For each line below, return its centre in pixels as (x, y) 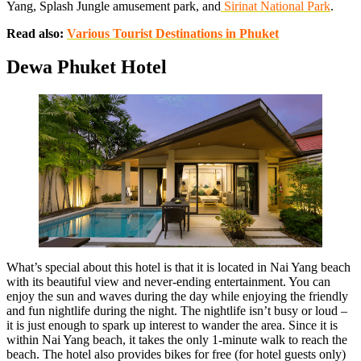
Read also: (37, 33)
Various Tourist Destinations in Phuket (173, 33)
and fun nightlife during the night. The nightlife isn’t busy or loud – (177, 310)
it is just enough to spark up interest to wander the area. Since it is (172, 325)
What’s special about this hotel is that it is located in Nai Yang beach (178, 267)
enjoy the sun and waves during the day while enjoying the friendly (177, 296)
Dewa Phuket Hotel (87, 67)
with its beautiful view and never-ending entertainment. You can (168, 281)
